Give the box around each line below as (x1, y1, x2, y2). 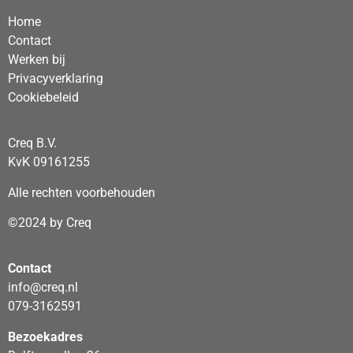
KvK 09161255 (8, 154, 90, 170)
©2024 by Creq (8, 215, 91, 231)
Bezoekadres (8, 329, 83, 344)
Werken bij (8, 51, 65, 67)
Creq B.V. (8, 136, 57, 151)
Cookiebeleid (8, 89, 79, 105)
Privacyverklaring (8, 70, 103, 86)
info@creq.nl (8, 280, 78, 295)
